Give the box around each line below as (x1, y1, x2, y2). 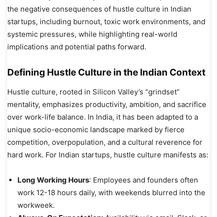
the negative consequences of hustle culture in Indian (7, 4, 191, 14)
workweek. (17, 200, 55, 210)
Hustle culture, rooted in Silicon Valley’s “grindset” (7, 87, 180, 96)
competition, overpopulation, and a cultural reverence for (7, 137, 202, 147)
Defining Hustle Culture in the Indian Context (7, 66, 205, 78)
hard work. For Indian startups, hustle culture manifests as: (7, 150, 208, 159)
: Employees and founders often (89, 175, 198, 185)
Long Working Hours (17, 175, 89, 185)
